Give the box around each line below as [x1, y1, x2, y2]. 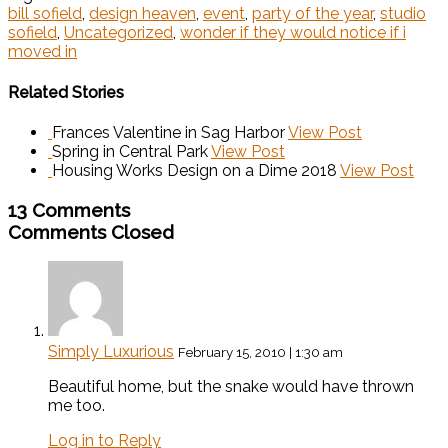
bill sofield [8, 4, 82, 24]
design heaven [89, 4, 196, 24]
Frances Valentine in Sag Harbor [52, 122, 285, 142]
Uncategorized [64, 23, 173, 43]
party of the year [252, 4, 373, 24]
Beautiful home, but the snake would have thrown [48, 377, 414, 397]
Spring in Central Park [52, 141, 208, 161]
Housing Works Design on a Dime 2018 [52, 160, 337, 180]
